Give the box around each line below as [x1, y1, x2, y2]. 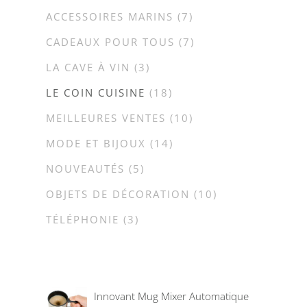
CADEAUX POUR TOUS [45, 35, 175, 49]
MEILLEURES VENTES [45, 111, 166, 125]
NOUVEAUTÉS [45, 162, 125, 175]
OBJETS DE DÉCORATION [45, 187, 190, 201]
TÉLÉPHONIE [45, 212, 119, 226]
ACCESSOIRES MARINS [45, 10, 173, 23]
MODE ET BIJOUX [45, 136, 146, 150]
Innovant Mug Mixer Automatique [93, 289, 249, 303]
